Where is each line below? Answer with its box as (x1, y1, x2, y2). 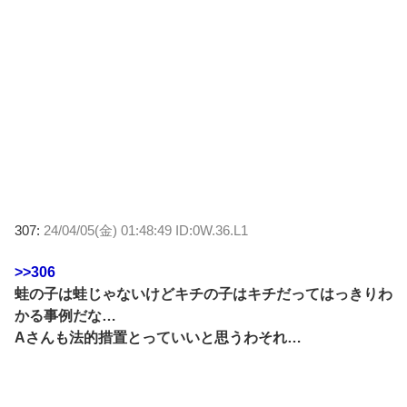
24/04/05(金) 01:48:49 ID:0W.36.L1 (44, 222, 248, 238)
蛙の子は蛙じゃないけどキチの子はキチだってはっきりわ (15, 285, 392, 302)
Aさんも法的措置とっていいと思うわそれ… (15, 329, 302, 345)
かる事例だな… (15, 307, 116, 323)
